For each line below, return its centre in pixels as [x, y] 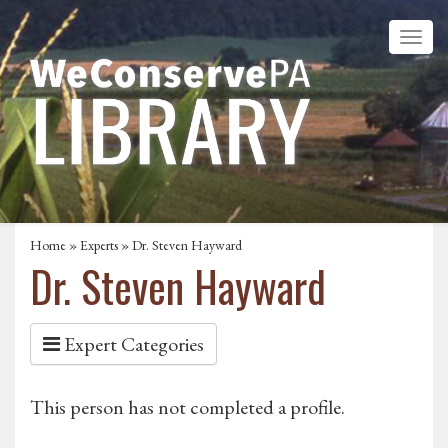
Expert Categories [132, 344]
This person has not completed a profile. [187, 407]
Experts [99, 245]
